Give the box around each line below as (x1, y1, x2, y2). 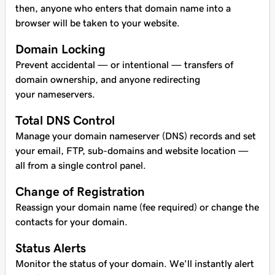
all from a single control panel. (15, 160, 146, 171)
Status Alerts (15, 241, 86, 255)
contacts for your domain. (15, 217, 128, 227)
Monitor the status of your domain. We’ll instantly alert (15, 258, 254, 269)
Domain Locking (15, 42, 106, 56)
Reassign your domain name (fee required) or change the (15, 202, 259, 212)
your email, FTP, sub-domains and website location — (15, 145, 249, 156)
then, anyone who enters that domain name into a (15, 3, 231, 14)
